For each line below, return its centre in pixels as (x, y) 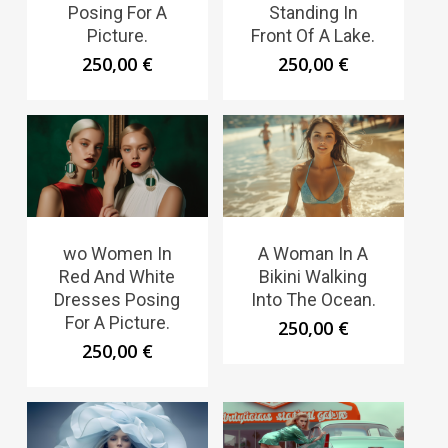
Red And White (117, 276)
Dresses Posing (117, 299)
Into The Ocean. (313, 299)
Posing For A (117, 13)
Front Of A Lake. (313, 36)
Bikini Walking (313, 276)
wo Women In (117, 253)
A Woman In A (313, 253)
